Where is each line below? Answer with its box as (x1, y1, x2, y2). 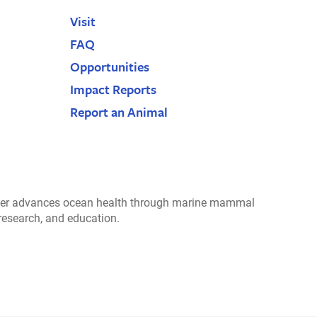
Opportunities (70, 57, 149, 76)
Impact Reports (70, 79, 156, 98)
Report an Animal (70, 102, 168, 121)
